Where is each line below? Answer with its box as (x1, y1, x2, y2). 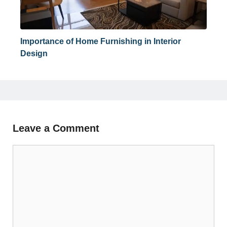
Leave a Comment (13, 122, 99, 134)
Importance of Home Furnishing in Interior (20, 36, 181, 46)
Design (20, 49, 48, 58)
